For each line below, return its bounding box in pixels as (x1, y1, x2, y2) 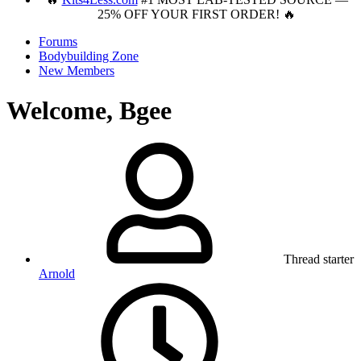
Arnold (39, 267, 75, 281)
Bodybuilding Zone (39, 49, 139, 64)
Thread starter (284, 252, 354, 267)
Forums (39, 35, 77, 49)
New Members (39, 64, 114, 78)
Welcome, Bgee (6, 95, 172, 125)
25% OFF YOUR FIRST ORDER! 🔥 (98, 7, 296, 22)
